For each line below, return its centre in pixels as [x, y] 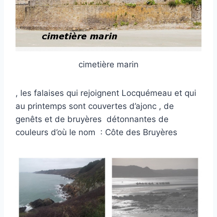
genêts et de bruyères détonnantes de [92, 119]
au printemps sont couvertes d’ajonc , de [95, 106]
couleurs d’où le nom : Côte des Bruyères [96, 132]
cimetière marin [108, 64]
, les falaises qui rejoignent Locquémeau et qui [106, 93]
